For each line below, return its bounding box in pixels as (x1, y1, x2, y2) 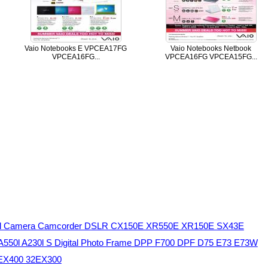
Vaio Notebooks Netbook (170, 44, 252, 53)
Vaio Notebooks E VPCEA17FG (25, 44, 127, 53)
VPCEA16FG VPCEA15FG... (165, 52, 257, 61)
